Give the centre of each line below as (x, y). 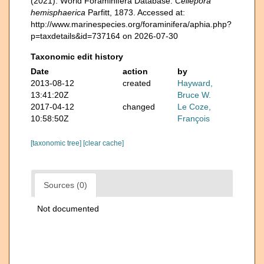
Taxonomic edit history (77, 57)
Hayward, (195, 83)
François (194, 118)
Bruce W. (194, 95)
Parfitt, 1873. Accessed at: (135, 12)
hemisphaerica (58, 12)
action (135, 71)
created (136, 83)
